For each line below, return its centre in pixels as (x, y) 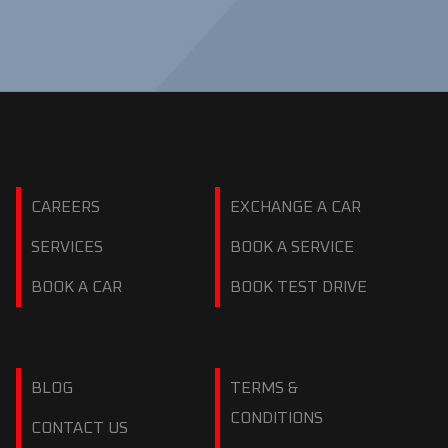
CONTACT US (79, 428)
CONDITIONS (277, 418)
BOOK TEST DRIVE (299, 287)
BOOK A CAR (76, 287)
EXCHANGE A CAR (296, 207)
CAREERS (65, 207)
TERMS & (264, 388)
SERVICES (66, 247)
